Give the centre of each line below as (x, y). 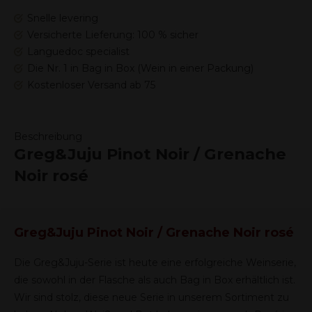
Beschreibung (48, 136)
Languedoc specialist (78, 52)
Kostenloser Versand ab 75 (91, 85)
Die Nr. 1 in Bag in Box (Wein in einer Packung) (140, 68)
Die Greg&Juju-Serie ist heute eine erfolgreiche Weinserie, (155, 263)
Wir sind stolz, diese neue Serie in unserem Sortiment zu (151, 297)
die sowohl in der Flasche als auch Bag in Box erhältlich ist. (155, 280)
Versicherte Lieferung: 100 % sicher (113, 35)
